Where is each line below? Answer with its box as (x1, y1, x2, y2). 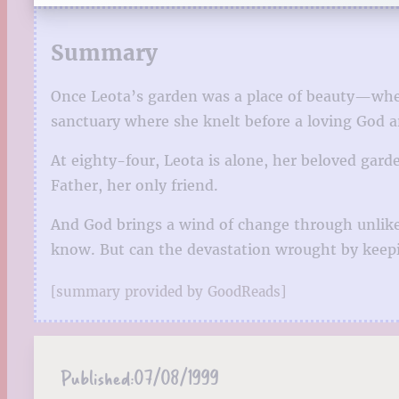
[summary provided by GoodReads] (51, 282, 286, 300)
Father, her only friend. (51, 175, 218, 194)
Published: (61, 362, 134, 391)
